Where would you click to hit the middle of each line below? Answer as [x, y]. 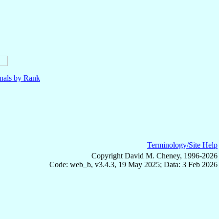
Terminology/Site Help [182, 145]
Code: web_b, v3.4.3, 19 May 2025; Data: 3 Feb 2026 [133, 164]
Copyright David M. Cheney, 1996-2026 [154, 155]
